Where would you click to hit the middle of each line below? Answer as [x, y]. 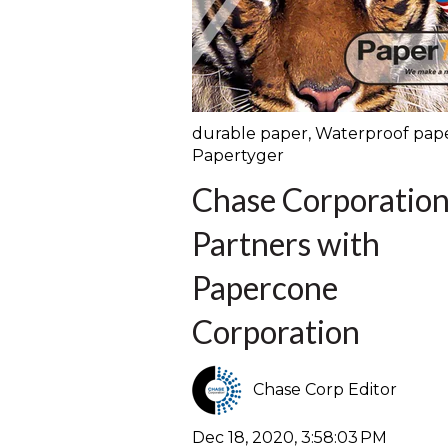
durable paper [250, 134]
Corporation [276, 332]
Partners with [286, 244]
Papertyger [238, 156]
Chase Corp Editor [325, 390]
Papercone [265, 288]
